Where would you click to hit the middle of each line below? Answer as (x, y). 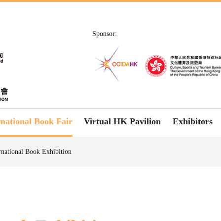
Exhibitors (192, 121)
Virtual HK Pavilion (123, 121)
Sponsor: (105, 34)
